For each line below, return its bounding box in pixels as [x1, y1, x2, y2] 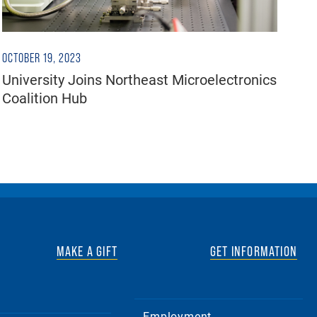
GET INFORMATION [209, 243, 297, 259]
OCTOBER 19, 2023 [1, 50, 81, 65]
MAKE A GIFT [56, 243, 118, 259]
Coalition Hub [1, 88, 87, 107]
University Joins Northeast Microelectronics [1, 69, 277, 88]
